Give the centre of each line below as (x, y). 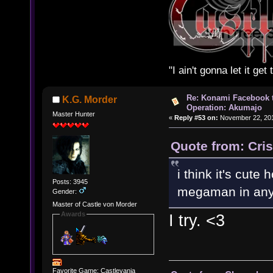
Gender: (65, 191)
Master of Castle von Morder (94, 204)
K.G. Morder (90, 100)
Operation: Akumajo (224, 108)
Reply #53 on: (196, 118)
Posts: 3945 (70, 181)
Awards (73, 214)
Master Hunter (73, 114)
